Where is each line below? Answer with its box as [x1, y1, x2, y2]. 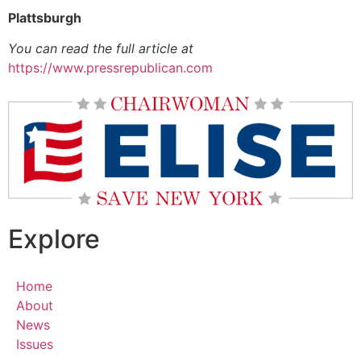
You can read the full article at [8, 39, 193, 56]
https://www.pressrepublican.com [8, 59, 213, 76]
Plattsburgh [8, 9, 81, 26]
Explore [8, 223, 100, 255]
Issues [16, 336, 53, 353]
